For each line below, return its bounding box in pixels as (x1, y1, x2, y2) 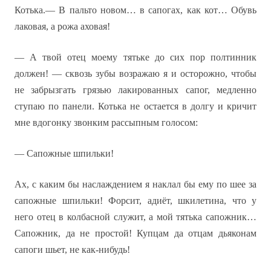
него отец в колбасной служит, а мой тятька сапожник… (15, 212, 256, 222)
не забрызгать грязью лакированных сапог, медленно (15, 85, 256, 95)
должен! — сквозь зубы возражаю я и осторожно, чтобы (15, 68, 256, 79)
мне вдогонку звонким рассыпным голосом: (15, 117, 198, 128)
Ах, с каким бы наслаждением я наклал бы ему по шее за (15, 179, 256, 189)
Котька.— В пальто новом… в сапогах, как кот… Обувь (15, 5, 256, 15)
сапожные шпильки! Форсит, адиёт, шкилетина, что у (15, 195, 256, 206)
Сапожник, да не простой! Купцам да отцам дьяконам (15, 228, 256, 238)
